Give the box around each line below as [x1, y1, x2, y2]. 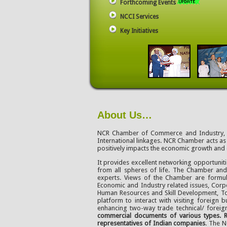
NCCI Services [120, 13, 159, 20]
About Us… [97, 109, 152, 121]
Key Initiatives [120, 27, 158, 34]
